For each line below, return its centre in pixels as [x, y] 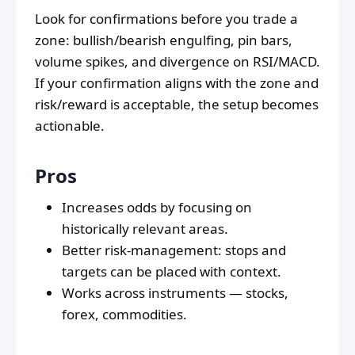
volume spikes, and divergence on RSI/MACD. [177, 62]
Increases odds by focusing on [157, 208]
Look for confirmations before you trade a [166, 19]
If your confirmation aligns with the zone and [177, 83]
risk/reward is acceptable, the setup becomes [177, 105]
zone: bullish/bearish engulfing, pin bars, [164, 40]
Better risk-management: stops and [174, 250]
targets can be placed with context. [172, 272]
